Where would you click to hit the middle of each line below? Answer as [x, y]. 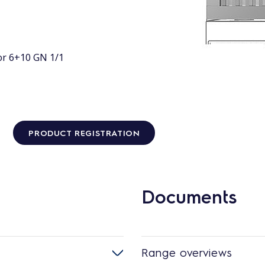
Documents [189, 196]
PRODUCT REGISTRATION [84, 132]
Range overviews [187, 252]
